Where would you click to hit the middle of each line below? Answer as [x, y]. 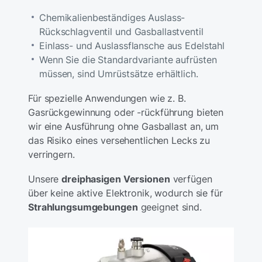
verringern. [51, 155]
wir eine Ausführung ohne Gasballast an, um [124, 127]
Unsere [45, 179]
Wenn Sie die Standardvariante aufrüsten [128, 60]
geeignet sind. [170, 207]
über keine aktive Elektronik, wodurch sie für [125, 193]
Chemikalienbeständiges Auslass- [112, 18]
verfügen [191, 179]
